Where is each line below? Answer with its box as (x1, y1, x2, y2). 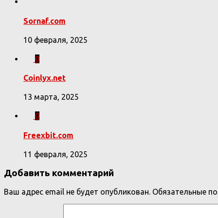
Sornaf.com (23, 16, 66, 25)
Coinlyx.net (23, 73, 66, 83)
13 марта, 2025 (23, 92, 79, 102)
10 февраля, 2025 (23, 35, 88, 44)
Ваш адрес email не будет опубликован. (4, 187, 150, 197)
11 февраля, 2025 (23, 149, 88, 159)
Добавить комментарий (4, 167, 114, 178)
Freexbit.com (23, 130, 73, 140)
